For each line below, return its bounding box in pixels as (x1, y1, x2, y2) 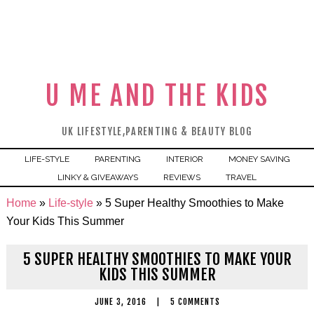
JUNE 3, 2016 (94, 296, 146, 307)
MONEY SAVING (228, 154, 290, 164)
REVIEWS (163, 172, 200, 182)
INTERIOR (165, 154, 203, 164)
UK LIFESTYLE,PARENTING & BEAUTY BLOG (61, 125, 253, 137)
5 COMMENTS (170, 296, 220, 307)
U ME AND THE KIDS (44, 79, 270, 112)
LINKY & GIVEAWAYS (57, 172, 138, 182)
